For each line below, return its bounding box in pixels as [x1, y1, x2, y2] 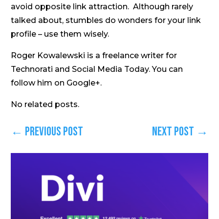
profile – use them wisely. [11, 29, 109, 39]
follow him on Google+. [11, 78, 102, 88]
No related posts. [11, 100, 80, 109]
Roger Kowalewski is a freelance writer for [11, 51, 177, 61]
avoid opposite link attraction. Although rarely [11, 2, 194, 12]
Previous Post [25, 124, 84, 140]
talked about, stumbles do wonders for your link [11, 16, 201, 25]
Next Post [152, 124, 194, 140]
